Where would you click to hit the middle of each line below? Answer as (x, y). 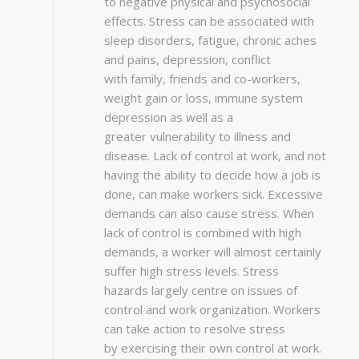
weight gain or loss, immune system (203, 98)
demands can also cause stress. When (209, 214)
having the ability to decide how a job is (212, 175)
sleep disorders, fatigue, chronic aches (210, 40)
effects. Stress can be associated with (209, 21)
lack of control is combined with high (202, 233)
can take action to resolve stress (194, 329)
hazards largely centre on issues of (200, 290)
